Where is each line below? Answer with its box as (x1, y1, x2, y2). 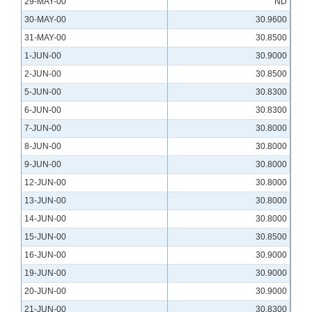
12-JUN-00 (24, 178, 66, 188)
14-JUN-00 (24, 214, 66, 224)
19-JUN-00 (24, 268, 66, 279)
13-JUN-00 (24, 196, 66, 206)
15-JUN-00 (24, 232, 66, 242)
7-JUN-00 (24, 123, 61, 134)
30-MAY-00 (24, 15, 66, 25)
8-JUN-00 (24, 141, 61, 152)
